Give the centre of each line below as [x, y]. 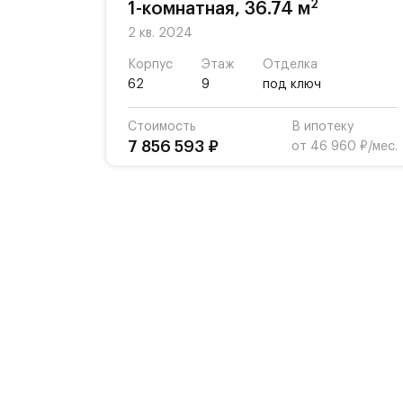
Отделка [290, 65]
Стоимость [162, 127]
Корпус [150, 65]
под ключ [292, 85]
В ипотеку [322, 127]
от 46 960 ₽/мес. [345, 147]
